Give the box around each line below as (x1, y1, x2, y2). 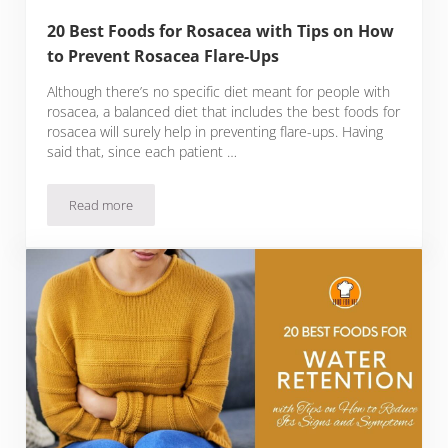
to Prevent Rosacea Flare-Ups (47, 44, 280, 67)
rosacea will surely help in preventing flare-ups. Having (47, 121, 384, 141)
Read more (69, 195, 134, 214)
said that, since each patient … (47, 141, 238, 161)
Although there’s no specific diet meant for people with (47, 81, 391, 101)
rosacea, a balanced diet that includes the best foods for (47, 101, 401, 121)
